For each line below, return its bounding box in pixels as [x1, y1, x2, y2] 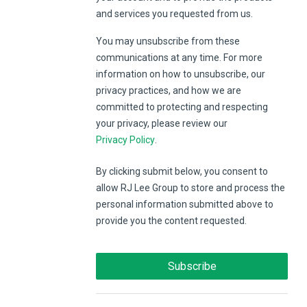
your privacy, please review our [96, 118, 228, 129]
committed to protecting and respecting [96, 101, 268, 112]
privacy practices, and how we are [96, 85, 241, 96]
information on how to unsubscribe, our [96, 69, 265, 79]
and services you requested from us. [96, 8, 255, 19]
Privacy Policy [96, 134, 155, 145]
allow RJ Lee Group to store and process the [96, 182, 285, 194]
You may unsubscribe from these [96, 36, 240, 47]
